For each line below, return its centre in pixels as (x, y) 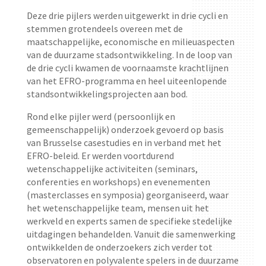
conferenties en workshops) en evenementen (118, 181)
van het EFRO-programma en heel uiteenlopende (126, 80)
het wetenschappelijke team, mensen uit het (118, 208)
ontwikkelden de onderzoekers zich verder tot (119, 247)
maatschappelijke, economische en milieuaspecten (130, 41)
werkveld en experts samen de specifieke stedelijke (129, 221)
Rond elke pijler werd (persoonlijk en (101, 116)
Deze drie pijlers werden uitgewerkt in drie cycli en (127, 15)
